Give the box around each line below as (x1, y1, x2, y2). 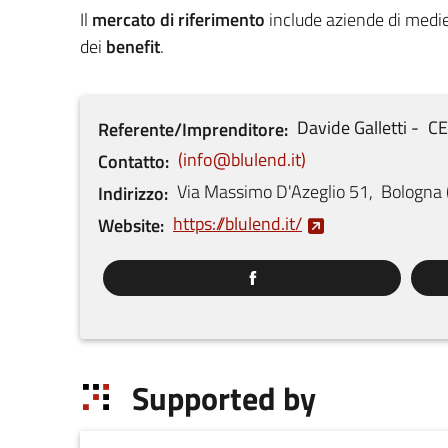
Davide (297, 114, 350, 142)
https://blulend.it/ (173, 210, 302, 238)
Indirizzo (98, 180, 164, 208)
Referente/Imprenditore (98, 116, 284, 144)
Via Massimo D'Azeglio (177, 178, 345, 206)
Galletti (354, 114, 407, 142)
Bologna (381, 178, 442, 206)
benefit (106, 33, 160, 61)
